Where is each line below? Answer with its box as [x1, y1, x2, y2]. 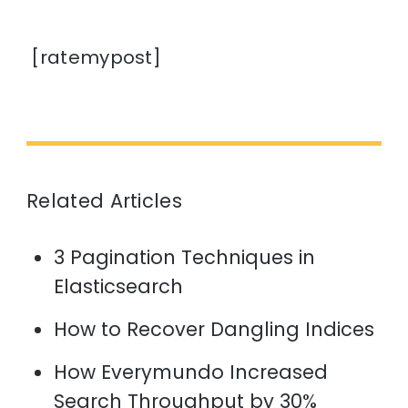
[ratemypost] [26, 45, 162, 71]
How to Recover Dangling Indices [54, 316, 375, 343]
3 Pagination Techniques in [54, 244, 316, 271]
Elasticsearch [54, 273, 184, 301]
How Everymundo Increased [54, 359, 329, 386]
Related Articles [26, 188, 182, 215]
